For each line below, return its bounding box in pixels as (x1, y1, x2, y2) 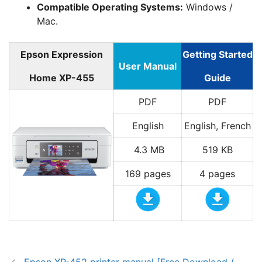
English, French (184, 120, 251, 132)
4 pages (199, 168, 235, 180)
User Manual (119, 60, 177, 72)
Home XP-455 (29, 72, 94, 84)
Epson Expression (20, 49, 103, 60)
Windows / (183, 1, 233, 13)
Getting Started (182, 49, 253, 60)
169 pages (125, 168, 171, 180)
